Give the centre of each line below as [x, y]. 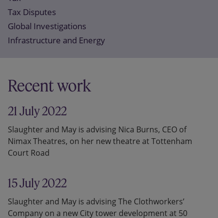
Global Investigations [47, 26]
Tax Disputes [32, 12]
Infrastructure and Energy [56, 40]
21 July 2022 [37, 111]
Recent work [49, 86]
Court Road [29, 153]
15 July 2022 [37, 183]
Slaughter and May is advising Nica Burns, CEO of [97, 130]
